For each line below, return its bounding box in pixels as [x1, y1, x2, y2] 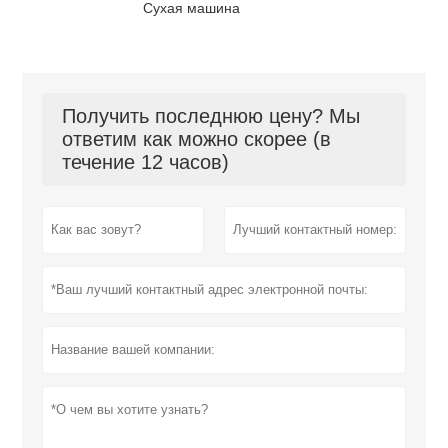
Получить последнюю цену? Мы [62, 104, 361, 127]
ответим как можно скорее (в [62, 127, 332, 150]
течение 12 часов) [62, 150, 230, 173]
